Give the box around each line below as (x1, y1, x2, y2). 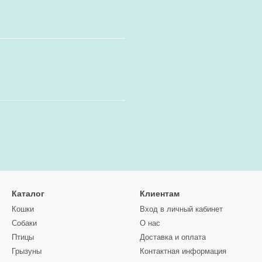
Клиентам (140, 189, 180, 198)
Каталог (12, 189, 44, 198)
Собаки (12, 219, 37, 227)
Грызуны (12, 247, 42, 256)
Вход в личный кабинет (140, 205, 223, 213)
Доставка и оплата (140, 233, 206, 242)
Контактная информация (140, 247, 226, 256)
